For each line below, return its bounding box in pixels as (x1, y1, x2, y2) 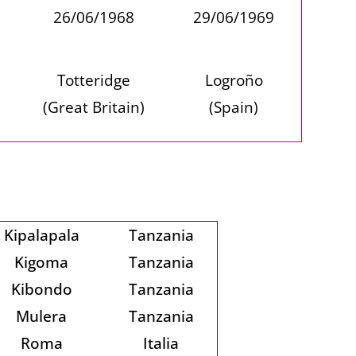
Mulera (16, 304, 67, 327)
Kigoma (14, 250, 68, 273)
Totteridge (56, 69, 130, 91)
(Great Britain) (42, 96, 145, 118)
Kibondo (10, 277, 72, 300)
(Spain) (209, 96, 259, 118)
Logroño (204, 69, 263, 91)
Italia (143, 331, 179, 354)
